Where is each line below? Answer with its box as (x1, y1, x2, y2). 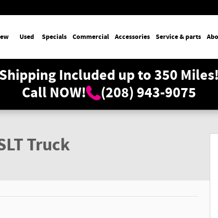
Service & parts (155, 32, 201, 41)
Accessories (114, 32, 150, 41)
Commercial (72, 32, 109, 41)
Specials (41, 32, 67, 41)
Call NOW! (22, 83, 86, 103)
